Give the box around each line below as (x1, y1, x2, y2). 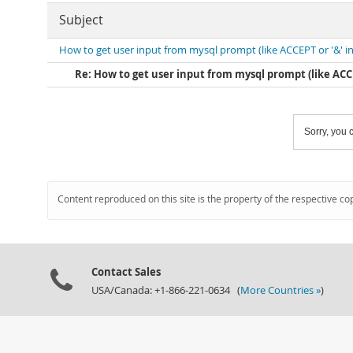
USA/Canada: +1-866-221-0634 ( (91, 284, 240, 297)
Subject (59, 12, 103, 28)
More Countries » (240, 284, 321, 297)
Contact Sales (91, 265, 161, 279)
